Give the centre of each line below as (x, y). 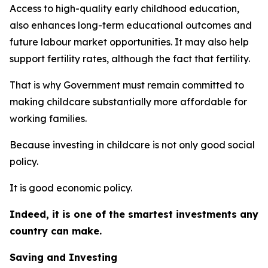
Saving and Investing (63, 257)
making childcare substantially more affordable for (128, 102)
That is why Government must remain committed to (127, 85)
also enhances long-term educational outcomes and (131, 25)
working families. (48, 118)
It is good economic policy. (71, 188)
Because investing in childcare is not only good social (132, 145)
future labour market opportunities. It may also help (129, 42)
